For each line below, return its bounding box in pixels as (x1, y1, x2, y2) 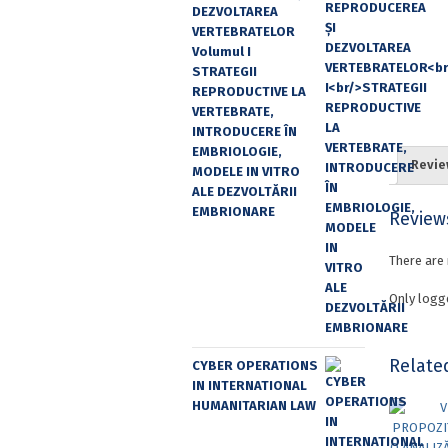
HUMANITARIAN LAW (192, 398, 316, 414)
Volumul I (192, 44, 251, 60)
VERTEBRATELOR (192, 24, 295, 40)
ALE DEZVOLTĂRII (192, 184, 297, 200)
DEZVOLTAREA (192, 4, 278, 20)
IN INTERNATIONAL (192, 378, 307, 394)
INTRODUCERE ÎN (192, 124, 297, 140)
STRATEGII (192, 64, 257, 80)
